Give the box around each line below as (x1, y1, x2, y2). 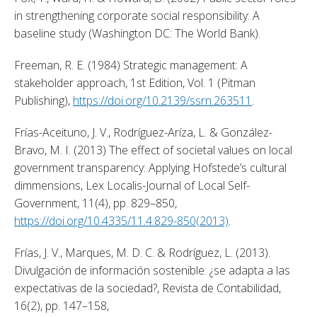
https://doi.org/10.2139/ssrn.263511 (73, 92, 252, 108)
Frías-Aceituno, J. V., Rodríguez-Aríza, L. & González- (14, 124, 272, 140)
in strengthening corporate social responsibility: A (14, 7, 260, 23)
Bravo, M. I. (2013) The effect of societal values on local (14, 142, 292, 158)
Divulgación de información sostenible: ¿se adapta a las (14, 262, 290, 278)
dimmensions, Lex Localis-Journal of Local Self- (14, 177, 250, 193)
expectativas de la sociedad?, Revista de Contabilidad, (14, 279, 281, 296)
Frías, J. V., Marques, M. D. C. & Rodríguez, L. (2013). (14, 244, 270, 260)
